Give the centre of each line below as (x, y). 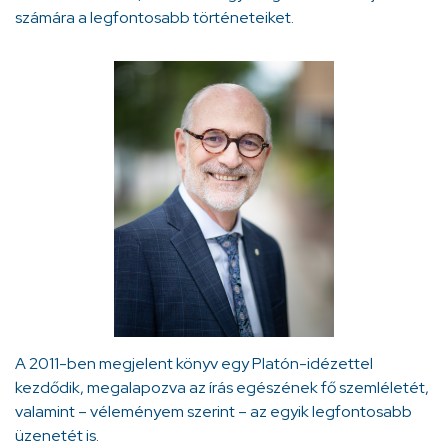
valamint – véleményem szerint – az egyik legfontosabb (213, 412)
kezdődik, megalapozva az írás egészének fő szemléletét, (222, 388)
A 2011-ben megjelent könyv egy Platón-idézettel (194, 364)
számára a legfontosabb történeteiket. (154, 18)
